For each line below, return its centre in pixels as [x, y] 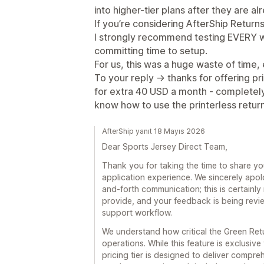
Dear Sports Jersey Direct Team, [165, 146]
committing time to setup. [151, 51]
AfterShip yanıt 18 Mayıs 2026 [154, 131]
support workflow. [137, 212]
